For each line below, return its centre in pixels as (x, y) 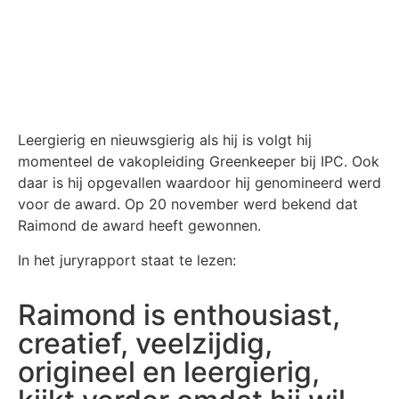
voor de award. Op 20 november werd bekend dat (188, 204)
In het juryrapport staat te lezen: (129, 260)
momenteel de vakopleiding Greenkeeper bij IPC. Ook (199, 162)
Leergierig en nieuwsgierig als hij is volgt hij (165, 140)
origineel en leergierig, (169, 372)
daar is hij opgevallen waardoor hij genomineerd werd (199, 183)
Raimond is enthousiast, (179, 315)
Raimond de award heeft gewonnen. (139, 226)
